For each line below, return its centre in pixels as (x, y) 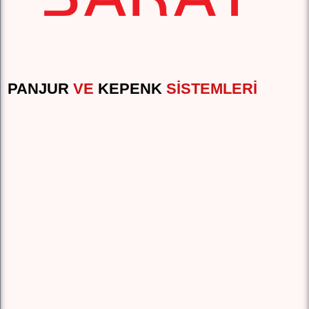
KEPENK (130, 88)
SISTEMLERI (210, 88)
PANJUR (38, 88)
